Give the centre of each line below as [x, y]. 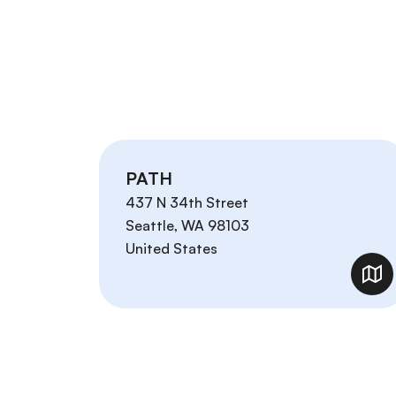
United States [171, 249]
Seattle [150, 226]
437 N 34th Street [187, 203]
